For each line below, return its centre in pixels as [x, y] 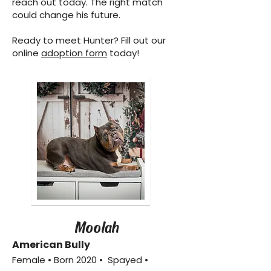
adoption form [74, 53]
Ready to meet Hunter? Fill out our [89, 40]
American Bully [51, 245]
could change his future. [66, 15]
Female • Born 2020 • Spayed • [80, 260]
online [27, 53]
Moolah [97, 226]
